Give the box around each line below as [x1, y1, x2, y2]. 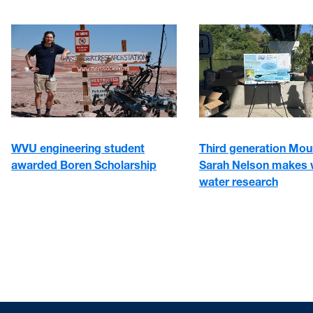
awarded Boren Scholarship [11, 158, 156, 173]
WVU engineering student [11, 141, 145, 156]
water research [198, 175, 278, 189]
